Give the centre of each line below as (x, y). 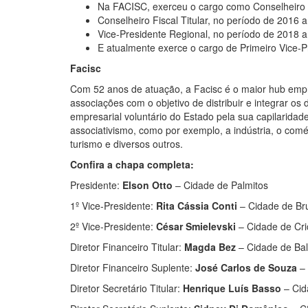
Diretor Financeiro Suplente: (133, 268)
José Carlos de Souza (246, 268)
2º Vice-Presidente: (113, 227)
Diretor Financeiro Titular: (127, 247)
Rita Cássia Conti (197, 206)
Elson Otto (147, 185)
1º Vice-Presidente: (113, 206)
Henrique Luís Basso (232, 288)
